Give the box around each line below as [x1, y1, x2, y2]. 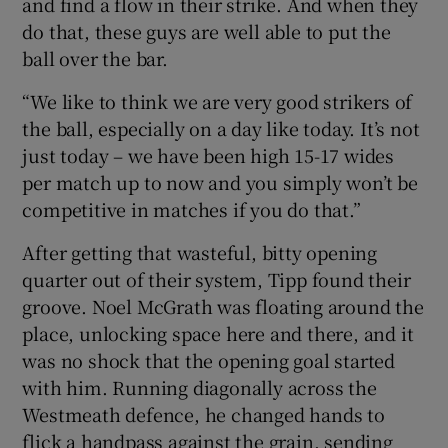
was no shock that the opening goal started [22, 346, 396, 373]
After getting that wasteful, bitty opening [22, 238, 378, 265]
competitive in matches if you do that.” [22, 195, 361, 222]
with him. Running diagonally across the [22, 373, 377, 400]
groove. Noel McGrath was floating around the [22, 292, 424, 319]
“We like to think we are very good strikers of [22, 87, 413, 114]
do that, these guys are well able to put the [22, 17, 391, 44]
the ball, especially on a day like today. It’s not [22, 114, 420, 141]
